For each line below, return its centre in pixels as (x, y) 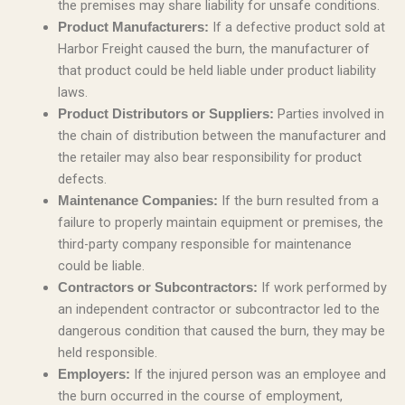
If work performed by (322, 288)
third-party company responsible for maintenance (204, 245)
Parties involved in (329, 114)
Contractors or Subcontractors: (157, 288)
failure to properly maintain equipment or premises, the (220, 223)
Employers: (94, 375)
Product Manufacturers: (133, 28)
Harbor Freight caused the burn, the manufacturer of (213, 49)
